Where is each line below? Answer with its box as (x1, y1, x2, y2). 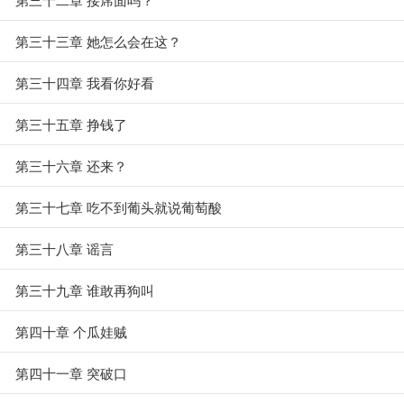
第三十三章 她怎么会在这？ (15, 32, 181, 50)
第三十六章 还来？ (15, 156, 127, 175)
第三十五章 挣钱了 (15, 115, 127, 133)
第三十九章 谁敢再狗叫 (15, 280, 154, 299)
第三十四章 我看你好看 (15, 73, 154, 92)
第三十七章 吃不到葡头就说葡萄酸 (15, 197, 222, 216)
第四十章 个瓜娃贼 (15, 322, 127, 341)
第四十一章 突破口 (15, 363, 127, 382)
